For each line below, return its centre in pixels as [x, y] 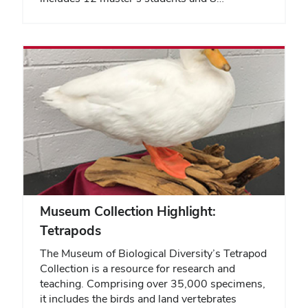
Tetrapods [70, 231]
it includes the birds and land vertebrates [138, 299]
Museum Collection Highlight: [128, 212]
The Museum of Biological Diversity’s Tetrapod [153, 254]
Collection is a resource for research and [137, 269]
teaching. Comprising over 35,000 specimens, [153, 284]
